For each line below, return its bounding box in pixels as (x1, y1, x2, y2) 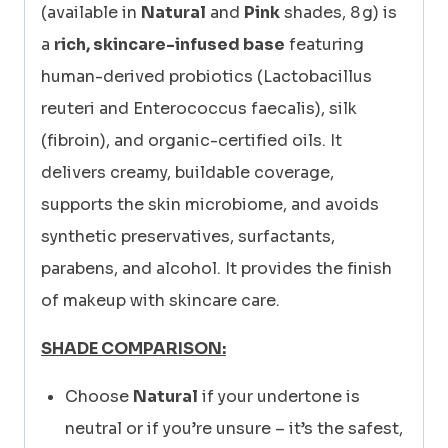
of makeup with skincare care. (41, 289, 280, 311)
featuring (285, 33, 364, 55)
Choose (65, 385, 133, 407)
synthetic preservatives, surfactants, (41, 225, 335, 247)
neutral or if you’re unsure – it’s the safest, (65, 417, 403, 439)
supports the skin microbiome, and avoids (41, 193, 379, 215)
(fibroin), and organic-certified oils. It (41, 129, 342, 151)
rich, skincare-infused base (54, 33, 285, 55)
